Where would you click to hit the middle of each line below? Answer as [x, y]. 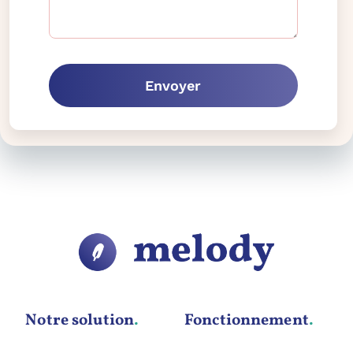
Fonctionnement [247, 320]
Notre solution [80, 320]
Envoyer [173, 86]
